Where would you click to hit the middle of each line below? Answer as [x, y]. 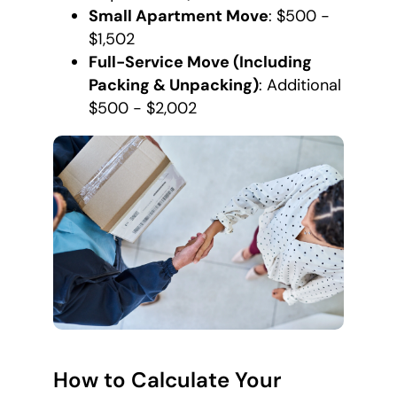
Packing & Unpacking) [174, 86]
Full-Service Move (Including [200, 62]
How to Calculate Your [167, 380]
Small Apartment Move [179, 16]
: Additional [300, 86]
